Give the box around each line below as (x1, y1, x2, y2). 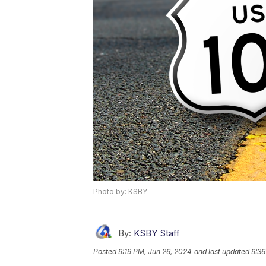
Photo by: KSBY (93, 187, 147, 197)
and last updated (194, 247, 249, 256)
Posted (93, 247, 118, 256)
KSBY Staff (134, 227, 180, 239)
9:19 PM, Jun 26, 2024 (118, 247, 192, 256)
